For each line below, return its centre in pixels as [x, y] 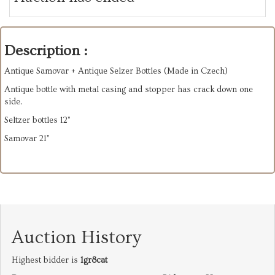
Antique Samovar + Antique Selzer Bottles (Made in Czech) [116, 71]
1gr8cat [94, 260]
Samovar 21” [28, 138]
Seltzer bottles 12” [38, 120]
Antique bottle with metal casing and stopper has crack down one [129, 89]
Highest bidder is [46, 260]
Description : [46, 50]
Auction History [76, 237]
